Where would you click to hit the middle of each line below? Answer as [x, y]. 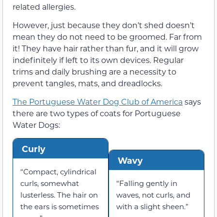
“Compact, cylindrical [58, 172]
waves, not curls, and [153, 195]
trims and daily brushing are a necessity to [94, 72]
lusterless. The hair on [59, 195]
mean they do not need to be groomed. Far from [107, 37]
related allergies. [44, 6]
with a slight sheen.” [152, 207]
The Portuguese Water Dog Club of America [98, 102]
